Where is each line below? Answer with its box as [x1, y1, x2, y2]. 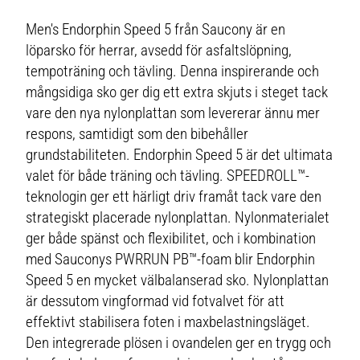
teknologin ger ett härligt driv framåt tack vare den [26, 187, 322, 207]
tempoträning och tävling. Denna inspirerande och [26, 62, 320, 81]
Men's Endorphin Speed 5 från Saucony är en [26, 20, 286, 39]
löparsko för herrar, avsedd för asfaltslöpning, [26, 41, 292, 60]
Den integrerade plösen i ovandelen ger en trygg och [26, 333, 332, 353]
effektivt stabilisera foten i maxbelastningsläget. [26, 313, 311, 332]
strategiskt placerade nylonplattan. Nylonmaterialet [26, 208, 330, 227]
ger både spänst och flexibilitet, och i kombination [26, 229, 317, 248]
